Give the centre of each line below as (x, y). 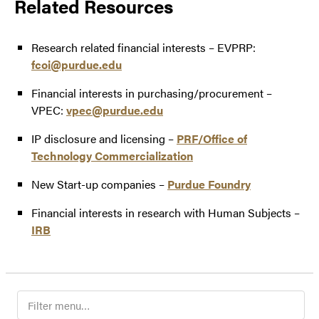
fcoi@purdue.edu (77, 65)
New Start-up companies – (99, 184)
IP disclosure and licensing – (104, 139)
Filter (29, 298)
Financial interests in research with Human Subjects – (166, 213)
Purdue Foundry (209, 184)
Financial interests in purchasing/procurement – (152, 93)
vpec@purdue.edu (115, 110)
